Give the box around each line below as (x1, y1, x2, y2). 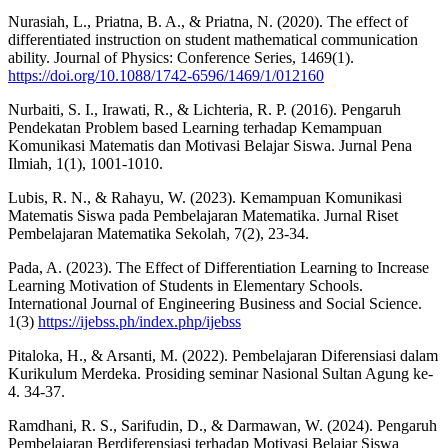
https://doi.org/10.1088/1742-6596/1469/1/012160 (8, 66, 324, 84)
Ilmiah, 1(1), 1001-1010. (8, 154, 163, 172)
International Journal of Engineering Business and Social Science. (8, 294, 422, 312)
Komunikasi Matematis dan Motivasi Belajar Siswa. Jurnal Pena (8, 136, 412, 154)
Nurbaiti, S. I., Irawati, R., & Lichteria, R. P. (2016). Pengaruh (8, 100, 401, 118)
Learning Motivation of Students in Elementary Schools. (8, 276, 363, 294)
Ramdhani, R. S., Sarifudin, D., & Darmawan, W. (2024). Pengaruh (8, 416, 437, 434)
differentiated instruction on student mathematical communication (8, 30, 418, 48)
